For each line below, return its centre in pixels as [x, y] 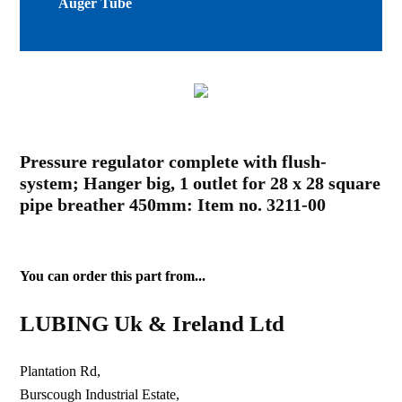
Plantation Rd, [61, 371]
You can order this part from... [113, 275]
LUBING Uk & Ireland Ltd [153, 323]
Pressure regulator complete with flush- [174, 161]
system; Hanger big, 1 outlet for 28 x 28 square [201, 183]
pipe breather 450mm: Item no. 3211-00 [173, 204]
